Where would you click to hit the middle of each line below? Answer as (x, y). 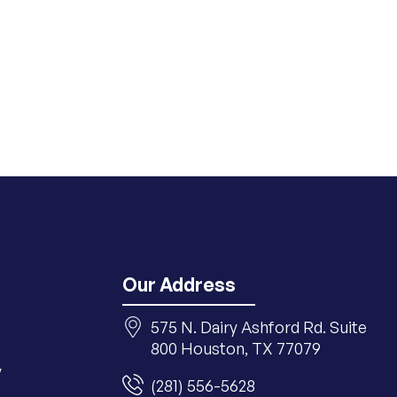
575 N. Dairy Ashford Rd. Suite (258, 327)
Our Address (179, 284)
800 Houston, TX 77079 (235, 348)
